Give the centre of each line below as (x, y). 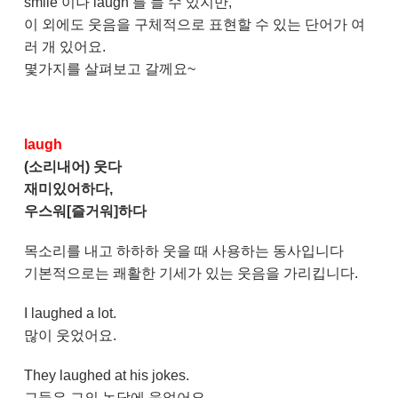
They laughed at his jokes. (106, 375)
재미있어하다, (70, 189)
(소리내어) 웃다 (72, 167)
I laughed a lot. (70, 313)
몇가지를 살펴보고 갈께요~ (109, 69)
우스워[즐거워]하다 (85, 211)
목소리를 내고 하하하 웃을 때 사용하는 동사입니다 (183, 251)
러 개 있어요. (64, 47)
